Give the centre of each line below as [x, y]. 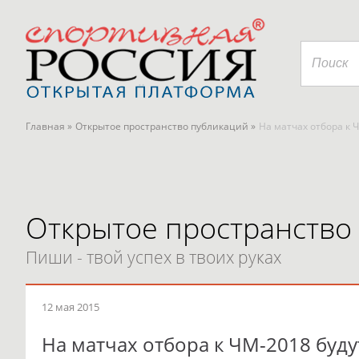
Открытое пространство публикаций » [165, 126]
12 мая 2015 [71, 307]
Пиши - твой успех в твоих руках [153, 257]
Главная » [49, 126]
